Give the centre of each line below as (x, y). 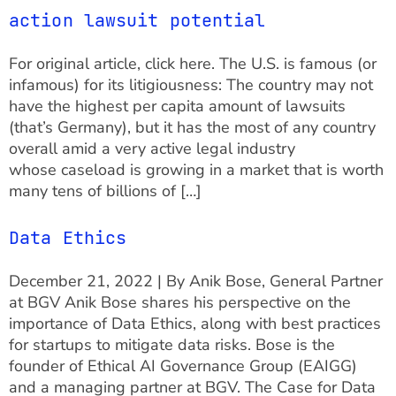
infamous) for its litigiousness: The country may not (191, 84)
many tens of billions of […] (105, 190)
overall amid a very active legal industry (152, 148)
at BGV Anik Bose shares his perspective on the (180, 303)
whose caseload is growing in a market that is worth (196, 169)
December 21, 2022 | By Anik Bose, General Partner (196, 282)
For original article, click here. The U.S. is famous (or (193, 63)
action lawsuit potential (137, 20)
